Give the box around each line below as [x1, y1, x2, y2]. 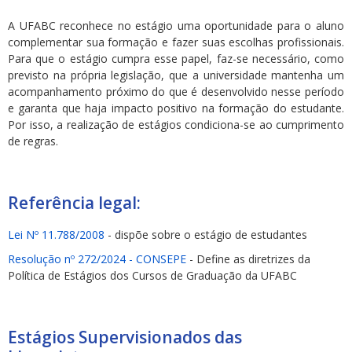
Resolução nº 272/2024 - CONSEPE [8, 251, 186, 266]
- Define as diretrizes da [186, 251, 310, 266]
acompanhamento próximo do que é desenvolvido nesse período [8, 84, 344, 99]
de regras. [8, 134, 58, 148]
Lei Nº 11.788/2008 [8, 226, 104, 242]
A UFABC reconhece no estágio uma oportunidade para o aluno [8, 18, 344, 33]
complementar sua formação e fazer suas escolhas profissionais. [8, 35, 344, 49]
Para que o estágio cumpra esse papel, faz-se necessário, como [8, 51, 344, 66]
